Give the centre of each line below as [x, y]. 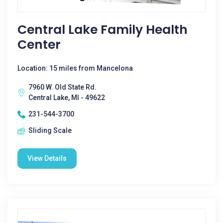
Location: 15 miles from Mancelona [75, 68]
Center [39, 45]
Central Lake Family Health [103, 30]
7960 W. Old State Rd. [62, 87]
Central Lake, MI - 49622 [67, 98]
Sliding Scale [50, 130]
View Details [47, 158]
